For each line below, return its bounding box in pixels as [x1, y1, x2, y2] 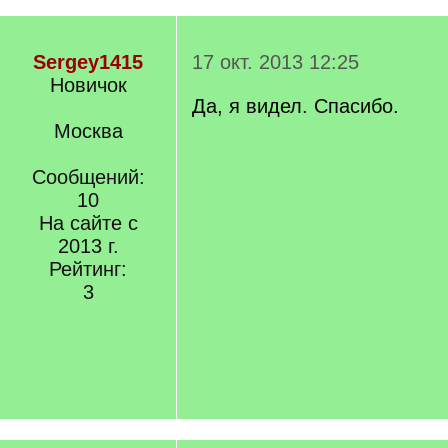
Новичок [49, 74, 127, 96]
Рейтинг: [49, 258, 127, 280]
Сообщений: [31, 166, 145, 188]
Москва [53, 120, 123, 142]
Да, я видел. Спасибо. [192, 95, 399, 117]
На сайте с [38, 212, 138, 234]
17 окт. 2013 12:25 [192, 51, 359, 73]
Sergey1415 [33, 51, 143, 73]
